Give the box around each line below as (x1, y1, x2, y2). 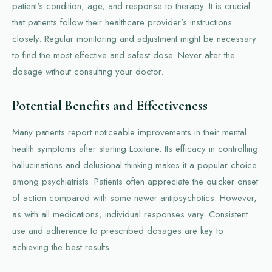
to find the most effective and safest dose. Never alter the (12, 49, 235, 63)
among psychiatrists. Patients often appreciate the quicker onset (12, 175, 258, 189)
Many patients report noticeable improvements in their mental (12, 126, 246, 140)
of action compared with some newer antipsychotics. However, (12, 191, 257, 205)
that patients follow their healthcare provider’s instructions (12, 16, 232, 30)
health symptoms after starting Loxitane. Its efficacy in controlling (12, 142, 258, 156)
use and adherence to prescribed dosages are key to (12, 224, 223, 238)
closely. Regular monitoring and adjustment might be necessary (12, 32, 256, 46)
